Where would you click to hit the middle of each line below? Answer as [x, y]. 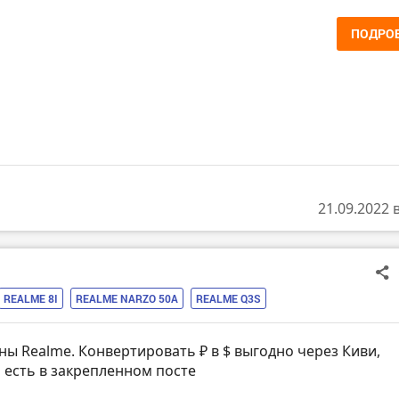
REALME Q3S [228, 299]
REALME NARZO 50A [127, 299]
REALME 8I [31, 299]
